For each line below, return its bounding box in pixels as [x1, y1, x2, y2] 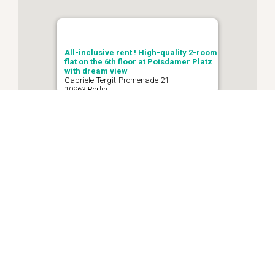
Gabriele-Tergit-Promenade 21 [64, 75, 169, 85]
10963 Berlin [64, 84, 107, 94]
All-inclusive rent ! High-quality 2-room [64, 47, 217, 57]
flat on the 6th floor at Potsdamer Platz [64, 56, 212, 66]
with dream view [64, 66, 128, 76]
